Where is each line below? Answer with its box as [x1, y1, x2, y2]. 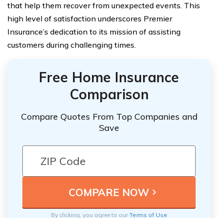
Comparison [69, 85, 149, 103]
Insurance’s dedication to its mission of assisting [7, 26, 181, 36]
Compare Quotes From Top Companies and [20, 111, 198, 123]
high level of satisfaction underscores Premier [7, 13, 172, 23]
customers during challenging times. [7, 39, 136, 50]
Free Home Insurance [39, 68, 179, 86]
